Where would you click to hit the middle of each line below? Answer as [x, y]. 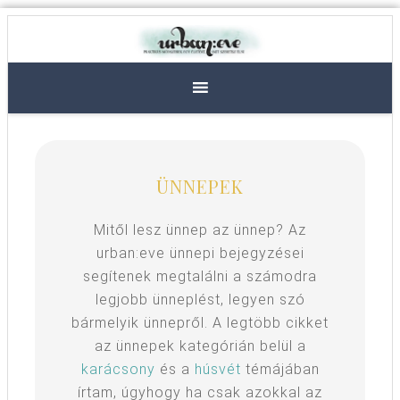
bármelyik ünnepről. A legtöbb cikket [200, 322]
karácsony [118, 369]
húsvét [217, 369]
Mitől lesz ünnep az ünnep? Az [200, 229]
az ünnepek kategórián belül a [200, 346]
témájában [280, 369]
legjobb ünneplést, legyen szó [200, 299]
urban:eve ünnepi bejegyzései [200, 253]
